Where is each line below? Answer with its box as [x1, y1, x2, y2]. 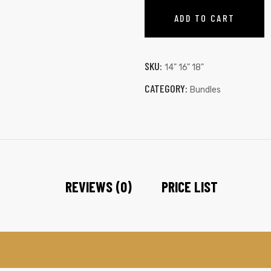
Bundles [190, 84, 221, 95]
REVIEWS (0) [65, 178, 132, 196]
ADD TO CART [174, 11, 235, 24]
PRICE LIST [162, 178, 218, 196]
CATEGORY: [145, 81, 190, 95]
